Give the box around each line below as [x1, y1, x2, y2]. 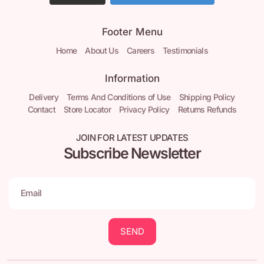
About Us [85, 45, 118, 55]
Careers [126, 45, 155, 55]
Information [104, 72, 160, 84]
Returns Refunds [177, 104, 237, 114]
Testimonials [163, 45, 208, 55]
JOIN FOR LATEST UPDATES [75, 131, 189, 143]
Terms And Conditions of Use [67, 91, 171, 102]
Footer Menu [101, 25, 163, 38]
